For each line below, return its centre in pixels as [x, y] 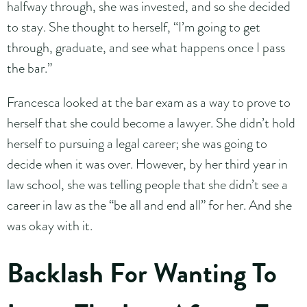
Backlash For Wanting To [142, 273]
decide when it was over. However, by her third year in [147, 163]
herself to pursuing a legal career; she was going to [137, 143]
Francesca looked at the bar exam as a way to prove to [149, 102]
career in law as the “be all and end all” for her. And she [149, 205]
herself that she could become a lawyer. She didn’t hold [151, 122]
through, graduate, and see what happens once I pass [146, 47]
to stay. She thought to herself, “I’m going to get [134, 26]
